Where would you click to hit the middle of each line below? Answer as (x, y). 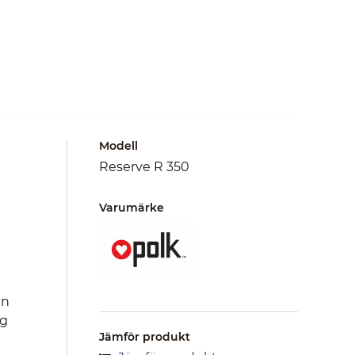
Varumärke (132, 208)
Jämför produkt (145, 337)
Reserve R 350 (144, 167)
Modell (118, 146)
